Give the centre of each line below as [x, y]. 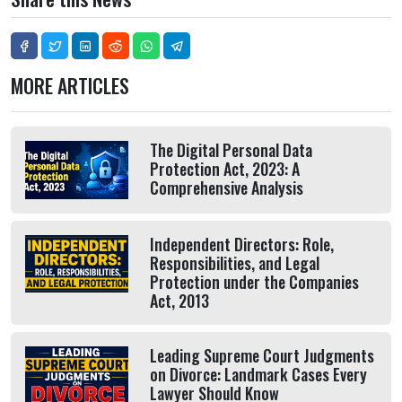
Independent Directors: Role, [241, 244]
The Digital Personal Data [231, 150]
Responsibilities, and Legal [234, 262]
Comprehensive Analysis [226, 188]
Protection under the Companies [254, 281]
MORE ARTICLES [70, 86]
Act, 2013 [179, 300]
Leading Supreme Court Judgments [262, 355]
